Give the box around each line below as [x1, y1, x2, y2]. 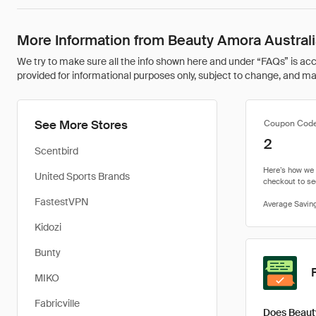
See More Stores [35, 117, 128, 133]
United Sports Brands [35, 170, 130, 183]
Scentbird [35, 145, 78, 157]
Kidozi [35, 221, 61, 233]
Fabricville [35, 297, 80, 310]
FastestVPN [35, 195, 89, 208]
